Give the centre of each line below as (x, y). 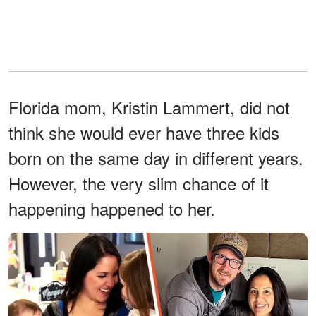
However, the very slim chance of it (139, 183)
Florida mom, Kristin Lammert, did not (149, 107)
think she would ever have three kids (144, 132)
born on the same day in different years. (156, 157)
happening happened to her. (112, 208)
